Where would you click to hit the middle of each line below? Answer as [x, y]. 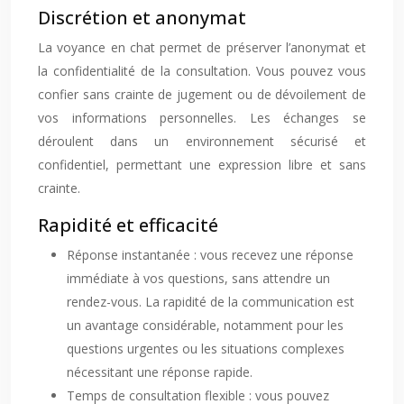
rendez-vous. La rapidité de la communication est [211, 302]
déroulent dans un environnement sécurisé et [202, 141]
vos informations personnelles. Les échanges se [202, 118]
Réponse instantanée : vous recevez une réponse [210, 255]
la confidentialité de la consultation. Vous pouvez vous [202, 71]
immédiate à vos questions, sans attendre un [198, 278]
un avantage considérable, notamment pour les [205, 325]
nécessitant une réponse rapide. [160, 372]
